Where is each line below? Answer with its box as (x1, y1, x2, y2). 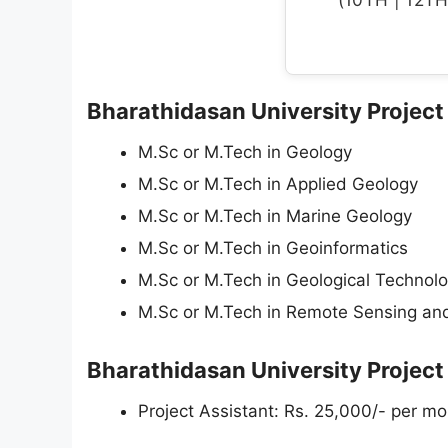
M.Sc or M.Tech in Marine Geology (138, 206, 412, 226)
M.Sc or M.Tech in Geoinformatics (138, 238, 408, 258)
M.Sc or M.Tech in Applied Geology (138, 174, 418, 194)
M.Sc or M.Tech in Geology (138, 142, 352, 162)
